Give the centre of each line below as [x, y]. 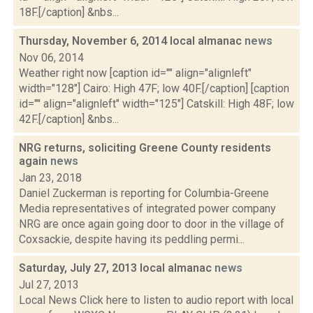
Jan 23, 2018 [50, 178]
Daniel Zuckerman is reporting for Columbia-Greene [144, 193]
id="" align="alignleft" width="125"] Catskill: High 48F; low [156, 104]
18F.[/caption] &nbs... [69, 12]
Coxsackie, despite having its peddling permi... [132, 239]
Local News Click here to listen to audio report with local [156, 300]
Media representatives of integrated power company [147, 209]
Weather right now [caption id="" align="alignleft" [135, 73]
